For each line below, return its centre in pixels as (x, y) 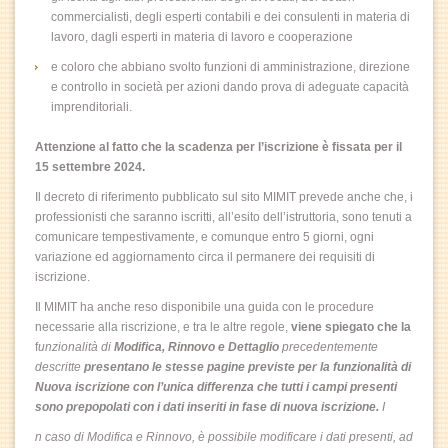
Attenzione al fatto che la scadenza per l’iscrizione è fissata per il (218, 147)
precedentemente (328, 347)
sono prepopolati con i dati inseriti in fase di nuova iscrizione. (207, 407)
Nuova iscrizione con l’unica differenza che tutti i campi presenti (216, 387)
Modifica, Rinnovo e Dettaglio (196, 347)
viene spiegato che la (351, 327)
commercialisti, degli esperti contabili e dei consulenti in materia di (230, 17)
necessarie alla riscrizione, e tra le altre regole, (163, 327)
